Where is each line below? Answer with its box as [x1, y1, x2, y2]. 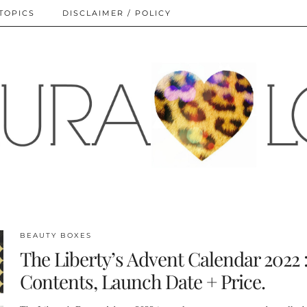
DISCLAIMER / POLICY [62, 8, 171, 18]
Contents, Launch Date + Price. [19, 268, 265, 294]
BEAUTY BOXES [19, 230, 92, 240]
